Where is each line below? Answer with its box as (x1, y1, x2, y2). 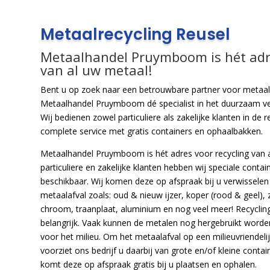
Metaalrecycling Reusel (40, 23, 231, 45)
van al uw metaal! (40, 60, 152, 79)
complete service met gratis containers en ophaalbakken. (40, 125, 263, 137)
